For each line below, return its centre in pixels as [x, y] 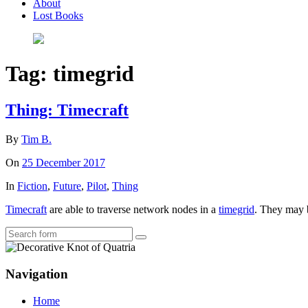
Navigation [37, 274]
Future [67, 186]
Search [154, 242]
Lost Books [58, 15]
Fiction [32, 186]
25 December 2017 [64, 163]
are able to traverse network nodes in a [133, 210]
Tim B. [36, 140]
